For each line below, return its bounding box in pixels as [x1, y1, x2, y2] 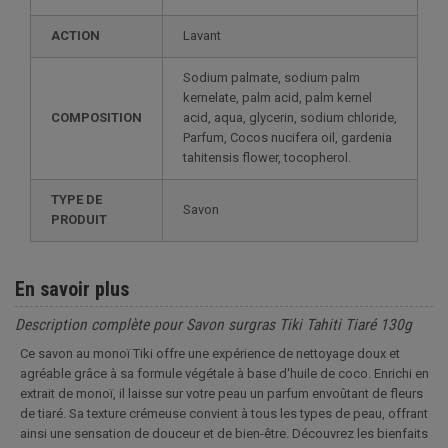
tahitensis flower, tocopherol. [183, 149, 351, 165]
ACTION [51, 27, 100, 43]
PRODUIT [51, 211, 107, 227]
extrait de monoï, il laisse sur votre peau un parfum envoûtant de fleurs [20, 385, 423, 401]
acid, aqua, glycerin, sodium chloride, [183, 109, 397, 125]
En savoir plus [15, 276, 129, 301]
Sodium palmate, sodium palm [183, 69, 360, 85]
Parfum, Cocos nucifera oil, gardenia [183, 129, 392, 145]
